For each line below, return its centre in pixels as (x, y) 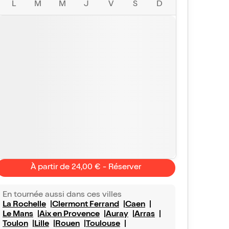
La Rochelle (24, 205)
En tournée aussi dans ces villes (62, 195)
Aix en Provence (70, 215)
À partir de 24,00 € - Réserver (86, 168)
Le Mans (18, 215)
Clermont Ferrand (86, 205)
